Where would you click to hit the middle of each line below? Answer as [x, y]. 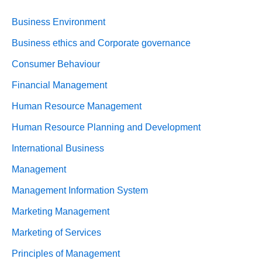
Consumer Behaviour [56, 64]
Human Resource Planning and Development [106, 127]
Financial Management [59, 85]
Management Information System [80, 190]
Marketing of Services [56, 232]
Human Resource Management [77, 106]
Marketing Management [61, 211]
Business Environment [58, 22]
